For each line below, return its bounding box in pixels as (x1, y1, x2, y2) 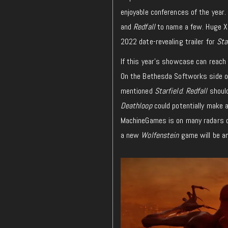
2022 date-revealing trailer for (120, 36, 217, 47)
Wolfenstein (141, 129, 179, 140)
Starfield (154, 85, 182, 96)
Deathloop (120, 100, 152, 111)
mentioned (120, 85, 155, 96)
